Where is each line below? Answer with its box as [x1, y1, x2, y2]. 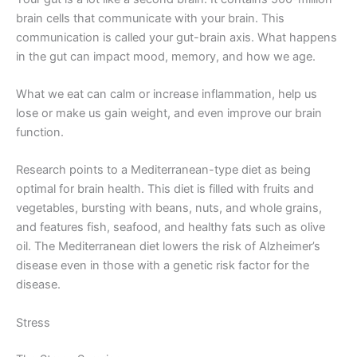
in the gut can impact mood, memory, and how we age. [16, 49, 316, 64]
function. [16, 124, 64, 139]
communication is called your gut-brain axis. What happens [16, 29, 337, 45]
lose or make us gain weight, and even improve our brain [16, 105, 322, 120]
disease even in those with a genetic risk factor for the [16, 258, 309, 273]
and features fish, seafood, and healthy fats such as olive [16, 220, 325, 235]
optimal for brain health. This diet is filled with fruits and [16, 182, 314, 197]
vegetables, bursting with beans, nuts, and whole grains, [16, 201, 322, 216]
